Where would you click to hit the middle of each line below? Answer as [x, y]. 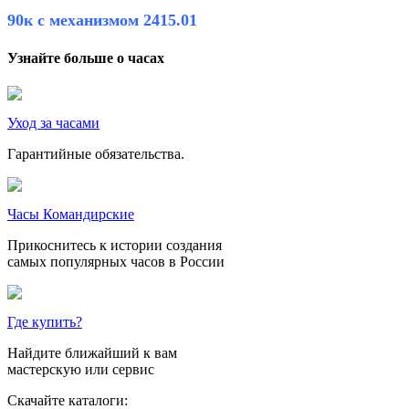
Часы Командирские [71, 215]
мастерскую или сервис [81, 370]
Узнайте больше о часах [86, 58]
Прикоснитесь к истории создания [115, 246]
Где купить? [45, 322]
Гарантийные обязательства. [98, 154]
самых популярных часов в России [116, 262]
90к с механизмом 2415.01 [102, 21]
